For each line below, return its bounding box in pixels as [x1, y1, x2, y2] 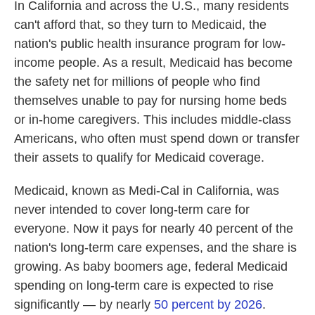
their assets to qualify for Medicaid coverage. [14, 150, 264, 165]
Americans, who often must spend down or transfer [14, 131, 300, 146]
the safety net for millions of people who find [14, 75, 260, 89]
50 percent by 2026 [154, 297, 262, 311]
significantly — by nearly [14, 297, 154, 311]
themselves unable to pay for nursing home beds [14, 94, 287, 108]
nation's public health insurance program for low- [14, 37, 285, 51]
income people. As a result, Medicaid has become [14, 56, 292, 70]
